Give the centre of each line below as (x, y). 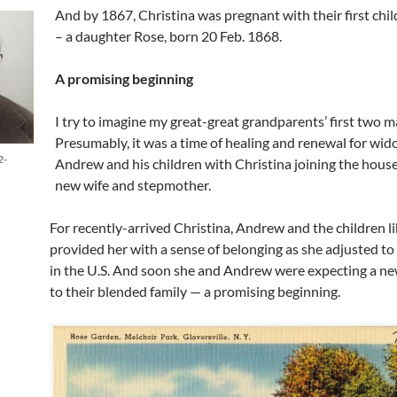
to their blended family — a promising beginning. (195, 291)
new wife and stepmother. (133, 185)
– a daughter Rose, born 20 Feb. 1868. (168, 36)
